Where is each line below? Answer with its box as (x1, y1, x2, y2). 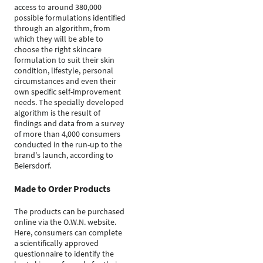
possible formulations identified (14, 12, 126, 23)
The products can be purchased (14, 206, 124, 217)
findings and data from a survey (14, 118, 124, 129)
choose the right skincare (14, 44, 102, 55)
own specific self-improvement (14, 86, 121, 97)
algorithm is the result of (14, 107, 100, 118)
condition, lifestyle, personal (14, 65, 113, 76)
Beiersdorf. (14, 160, 51, 171)
